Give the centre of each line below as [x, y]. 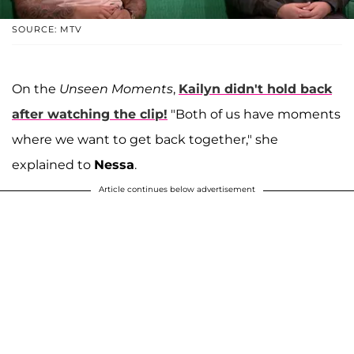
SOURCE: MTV [47, 30]
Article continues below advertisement [177, 190]
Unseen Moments [116, 89]
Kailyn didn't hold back [255, 89]
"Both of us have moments [254, 115]
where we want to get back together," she [145, 140]
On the [36, 89]
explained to [53, 165]
